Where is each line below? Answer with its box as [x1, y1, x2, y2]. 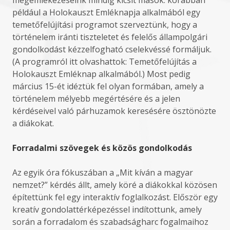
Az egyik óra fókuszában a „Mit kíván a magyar [12, 167, 193, 178]
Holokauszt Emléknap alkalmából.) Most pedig [12, 68, 190, 80]
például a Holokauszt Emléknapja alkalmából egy [12, 7, 200, 18]
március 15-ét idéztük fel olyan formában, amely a [12, 81, 204, 92]
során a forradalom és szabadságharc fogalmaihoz [12, 216, 208, 227]
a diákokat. [12, 118, 54, 129]
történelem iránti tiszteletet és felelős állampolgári [12, 31, 207, 43]
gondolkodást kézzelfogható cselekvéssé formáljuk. [12, 44, 212, 55]
